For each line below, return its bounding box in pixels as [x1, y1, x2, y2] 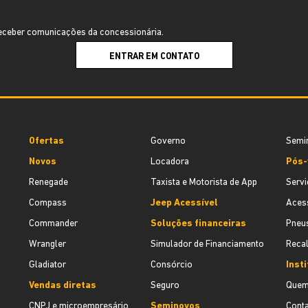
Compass [29, 198, 67, 208]
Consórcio [150, 260, 192, 270]
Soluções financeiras [150, 219, 246, 229]
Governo [150, 136, 186, 146]
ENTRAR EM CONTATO [109, 52, 199, 61]
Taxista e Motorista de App [150, 177, 257, 188]
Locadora [150, 157, 189, 167]
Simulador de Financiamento [150, 239, 264, 250]
